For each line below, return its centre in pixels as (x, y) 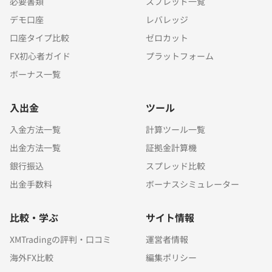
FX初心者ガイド (40, 56)
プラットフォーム (180, 56)
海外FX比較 (32, 257)
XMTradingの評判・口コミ (60, 239)
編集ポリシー (171, 257)
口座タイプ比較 (39, 38)
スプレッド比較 (175, 166)
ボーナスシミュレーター (192, 184)
